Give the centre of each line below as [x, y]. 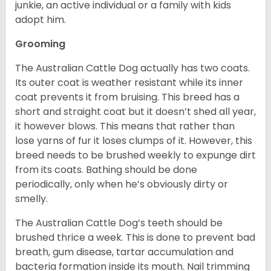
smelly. [33, 199]
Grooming [40, 44]
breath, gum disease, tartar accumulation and [124, 252]
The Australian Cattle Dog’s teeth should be [119, 223]
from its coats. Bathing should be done [106, 170]
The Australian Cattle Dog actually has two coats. [132, 68]
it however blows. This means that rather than [125, 126]
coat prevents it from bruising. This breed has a [127, 97]
